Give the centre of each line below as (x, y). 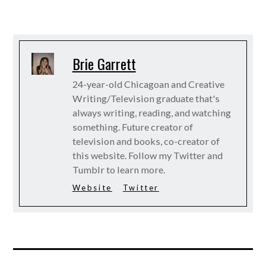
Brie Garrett (104, 63)
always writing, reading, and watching (151, 112)
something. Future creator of (132, 126)
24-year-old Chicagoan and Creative (148, 84)
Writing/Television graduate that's (146, 98)
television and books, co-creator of (146, 141)
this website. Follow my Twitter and (147, 155)
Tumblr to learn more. (118, 169)
